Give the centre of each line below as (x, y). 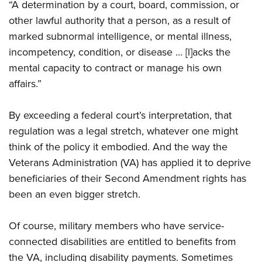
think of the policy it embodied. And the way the (118, 147)
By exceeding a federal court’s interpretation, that (120, 116)
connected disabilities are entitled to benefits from (123, 242)
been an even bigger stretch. (75, 194)
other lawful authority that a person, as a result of (120, 21)
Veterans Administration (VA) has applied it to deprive (130, 163)
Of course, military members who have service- (116, 226)
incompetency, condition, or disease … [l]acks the (120, 52)
